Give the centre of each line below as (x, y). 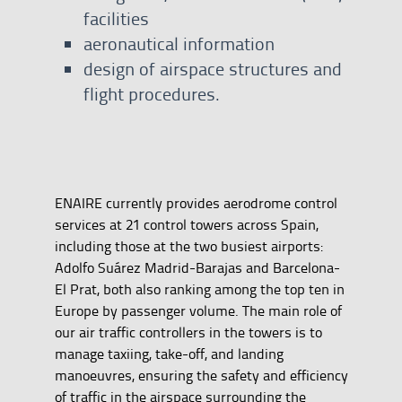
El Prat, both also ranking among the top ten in (199, 289)
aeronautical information (179, 43)
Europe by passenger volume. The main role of (198, 310)
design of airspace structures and (212, 68)
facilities (116, 18)
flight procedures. (151, 93)
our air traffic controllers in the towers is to (188, 332)
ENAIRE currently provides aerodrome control (196, 203)
